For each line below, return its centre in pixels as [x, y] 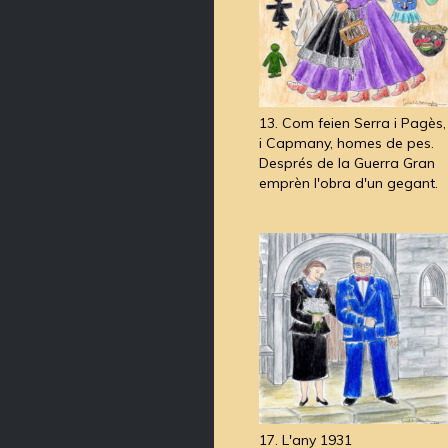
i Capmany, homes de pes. [346, 143]
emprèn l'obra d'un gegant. [348, 183]
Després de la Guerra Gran [347, 163]
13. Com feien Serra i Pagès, [352, 123]
